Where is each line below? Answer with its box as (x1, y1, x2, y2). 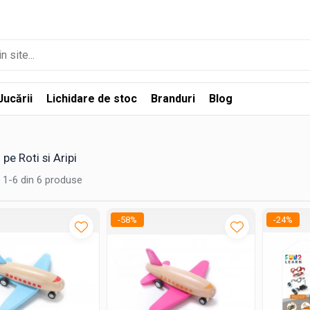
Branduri (151, 92, 195, 106)
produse (45, 174, 82, 187)
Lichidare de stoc (46, 92, 137, 106)
